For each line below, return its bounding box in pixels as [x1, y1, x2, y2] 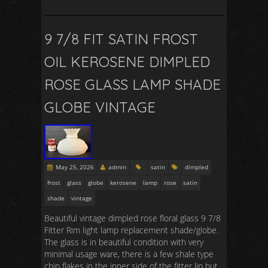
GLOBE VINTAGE [44, 98, 156, 116]
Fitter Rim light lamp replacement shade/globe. [44, 224, 218, 236]
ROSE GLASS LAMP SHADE [44, 75, 221, 93]
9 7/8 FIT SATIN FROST [44, 30, 198, 48]
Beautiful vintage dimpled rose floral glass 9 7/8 [44, 212, 221, 224]
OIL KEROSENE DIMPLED [44, 53, 210, 71]
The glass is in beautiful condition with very [44, 236, 203, 248]
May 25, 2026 [56, 163, 94, 171]
